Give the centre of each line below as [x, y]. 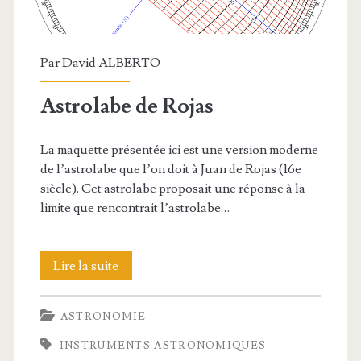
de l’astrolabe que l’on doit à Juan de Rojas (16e [170, 169]
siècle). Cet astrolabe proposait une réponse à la [172, 188]
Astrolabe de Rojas [127, 106]
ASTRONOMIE [103, 316]
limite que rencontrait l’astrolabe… [135, 207]
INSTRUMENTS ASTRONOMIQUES [163, 345]
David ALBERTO [111, 62]
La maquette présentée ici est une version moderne [179, 149]
